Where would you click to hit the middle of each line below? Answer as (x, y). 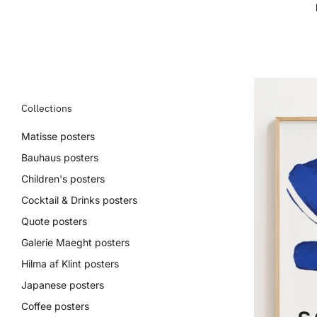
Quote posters (54, 221)
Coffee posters (55, 306)
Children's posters (63, 179)
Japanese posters (63, 285)
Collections (47, 108)
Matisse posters (58, 136)
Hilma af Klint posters (70, 264)
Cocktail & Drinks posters (79, 200)
